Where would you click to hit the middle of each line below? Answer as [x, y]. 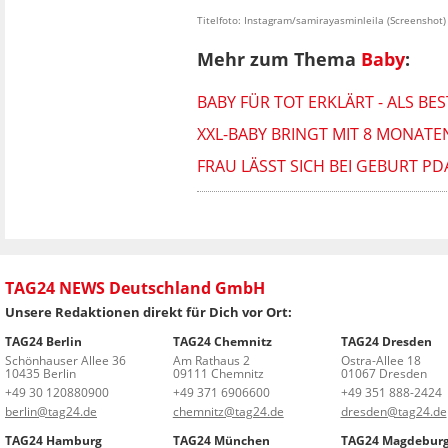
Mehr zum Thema [279, 59]
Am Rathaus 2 [211, 360]
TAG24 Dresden [386, 341]
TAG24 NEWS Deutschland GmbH [135, 287]
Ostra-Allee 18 [380, 360]
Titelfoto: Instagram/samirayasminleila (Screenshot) [321, 20]
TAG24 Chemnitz [222, 341]
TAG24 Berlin [43, 341]
